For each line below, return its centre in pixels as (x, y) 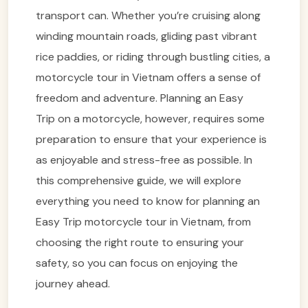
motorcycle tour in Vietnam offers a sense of (148, 77)
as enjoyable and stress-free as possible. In (144, 159)
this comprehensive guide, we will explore (139, 180)
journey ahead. (73, 283)
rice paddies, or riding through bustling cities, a (153, 56)
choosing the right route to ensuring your (140, 242)
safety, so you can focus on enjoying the (137, 263)
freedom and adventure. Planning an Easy (140, 98)
